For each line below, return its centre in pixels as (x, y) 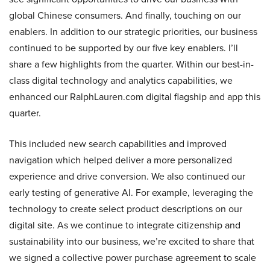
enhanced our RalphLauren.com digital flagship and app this (135, 96)
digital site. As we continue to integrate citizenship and (125, 225)
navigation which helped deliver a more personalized (121, 160)
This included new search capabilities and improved (118, 143)
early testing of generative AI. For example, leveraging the (131, 192)
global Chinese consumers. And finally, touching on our (125, 15)
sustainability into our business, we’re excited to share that (132, 241)
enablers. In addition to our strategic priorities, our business (133, 31)
